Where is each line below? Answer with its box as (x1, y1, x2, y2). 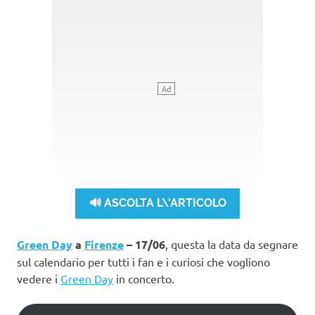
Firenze (84, 236, 124, 252)
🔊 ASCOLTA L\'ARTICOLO (89, 196, 226, 210)
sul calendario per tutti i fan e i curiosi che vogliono (17, 254, 270, 269)
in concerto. (113, 271, 174, 285)
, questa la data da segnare (165, 236, 298, 251)
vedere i (17, 271, 60, 285)
